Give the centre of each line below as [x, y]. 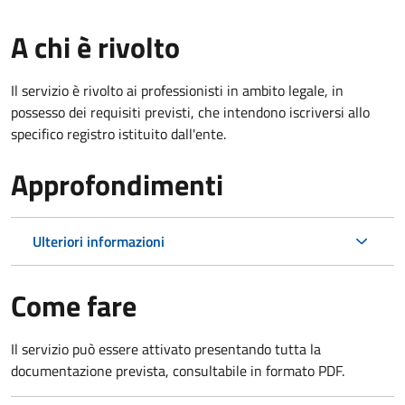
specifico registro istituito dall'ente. [118, 133]
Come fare [74, 305]
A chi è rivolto [95, 47]
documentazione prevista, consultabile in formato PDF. [178, 370]
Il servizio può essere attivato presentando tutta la [166, 348]
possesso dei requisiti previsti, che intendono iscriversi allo [190, 112]
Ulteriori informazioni [99, 241]
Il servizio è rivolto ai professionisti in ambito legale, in [177, 90]
